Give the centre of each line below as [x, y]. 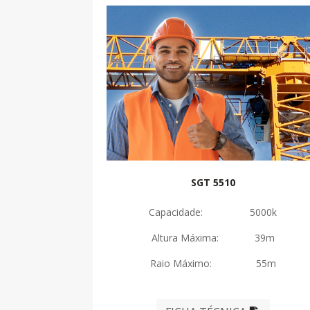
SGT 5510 [213, 182]
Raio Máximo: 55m [213, 263]
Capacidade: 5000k [213, 212]
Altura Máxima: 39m [213, 237]
